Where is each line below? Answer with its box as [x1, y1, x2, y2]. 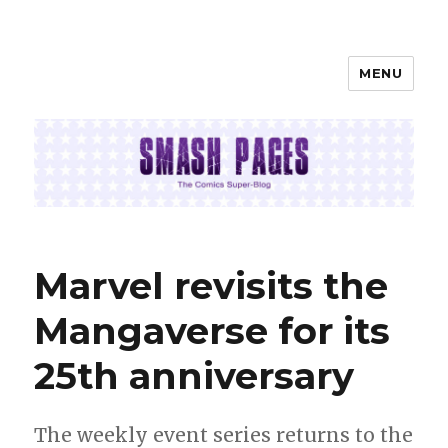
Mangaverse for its [34, 308, 391, 354]
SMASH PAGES [34, 73, 214, 102]
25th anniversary [34, 353, 355, 399]
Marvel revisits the [34, 263, 389, 309]
